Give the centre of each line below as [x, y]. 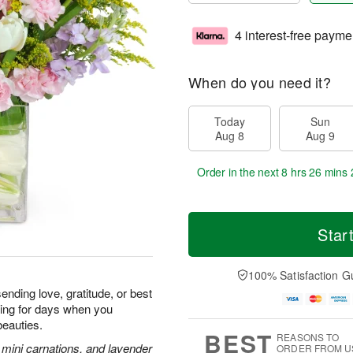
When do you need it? [260, 82]
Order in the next [240, 172]
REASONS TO [308, 337]
